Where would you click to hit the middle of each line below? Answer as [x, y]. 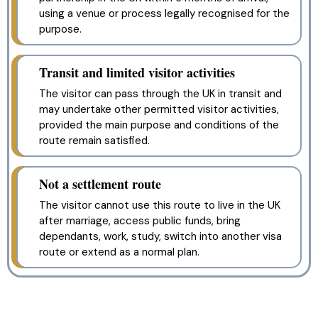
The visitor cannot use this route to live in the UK [160, 205]
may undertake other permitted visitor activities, [159, 110]
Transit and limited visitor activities [137, 73]
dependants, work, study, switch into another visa [160, 237]
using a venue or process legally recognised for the [164, 14]
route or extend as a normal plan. [119, 252]
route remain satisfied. [94, 141]
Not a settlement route [100, 184]
